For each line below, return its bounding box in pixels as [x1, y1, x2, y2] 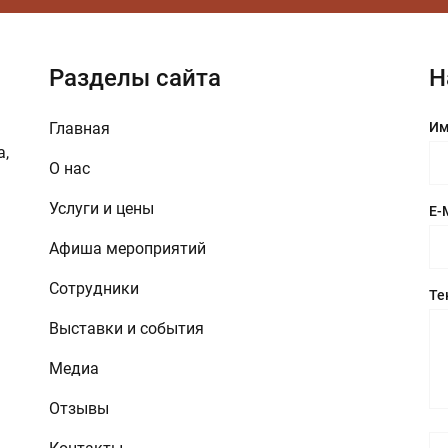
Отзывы [49, 398, 109, 418]
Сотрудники [49, 278, 139, 298]
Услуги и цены [49, 198, 154, 218]
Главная [49, 118, 110, 138]
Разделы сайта [49, 63, 221, 92]
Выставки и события [49, 318, 204, 338]
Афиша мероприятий [49, 238, 206, 258]
